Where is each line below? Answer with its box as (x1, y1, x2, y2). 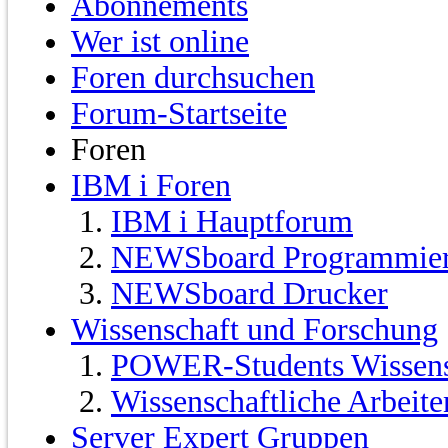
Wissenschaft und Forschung (71, 312, 438, 348)
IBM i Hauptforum (111, 204, 353, 240)
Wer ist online (71, 24, 249, 60)
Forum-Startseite (71, 96, 287, 132)
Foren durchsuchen (71, 60, 315, 96)
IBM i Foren (71, 168, 231, 204)
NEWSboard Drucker (111, 276, 388, 312)
